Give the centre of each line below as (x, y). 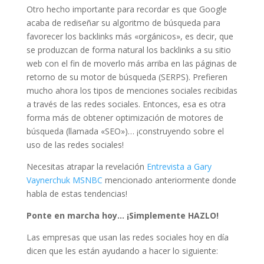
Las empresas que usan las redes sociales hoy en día (127, 237)
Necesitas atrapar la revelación (86, 166)
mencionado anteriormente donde (169, 180)
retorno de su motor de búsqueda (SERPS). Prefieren (127, 77)
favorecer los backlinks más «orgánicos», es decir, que (130, 36)
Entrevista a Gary (179, 166)
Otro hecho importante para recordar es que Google (126, 9)
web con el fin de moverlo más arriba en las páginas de (131, 63)
